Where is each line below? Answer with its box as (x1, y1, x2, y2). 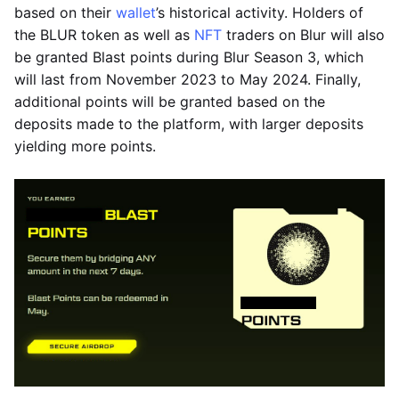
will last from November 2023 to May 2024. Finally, (14, 70, 361, 89)
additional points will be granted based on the (14, 93, 325, 111)
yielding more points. (14, 137, 156, 156)
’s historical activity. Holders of (156, 4, 363, 22)
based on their (14, 4, 116, 22)
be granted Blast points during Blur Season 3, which (14, 48, 363, 67)
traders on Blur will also (222, 26, 385, 45)
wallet (116, 4, 156, 22)
